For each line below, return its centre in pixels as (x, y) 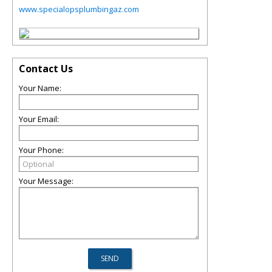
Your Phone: (41, 150)
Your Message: (46, 181)
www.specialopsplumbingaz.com (79, 9)
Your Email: (39, 119)
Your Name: (40, 88)
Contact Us (46, 69)
